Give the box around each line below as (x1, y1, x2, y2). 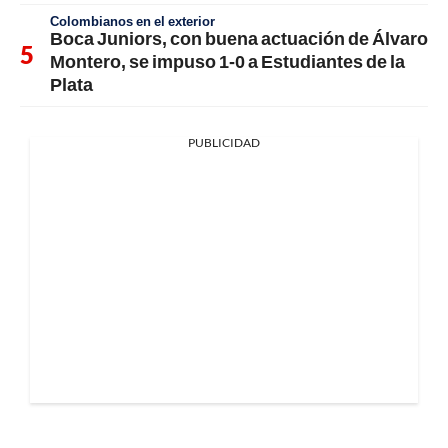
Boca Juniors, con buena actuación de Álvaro (50, 27, 428, 50)
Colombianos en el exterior (50, 13, 215, 30)
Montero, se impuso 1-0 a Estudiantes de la (50, 50, 405, 73)
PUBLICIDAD (188, 135, 260, 151)
